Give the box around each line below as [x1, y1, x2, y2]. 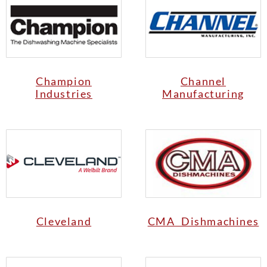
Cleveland [36, 215, 92, 228]
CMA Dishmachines [147, 215, 259, 228]
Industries [35, 87, 92, 101]
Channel [180, 74, 226, 88]
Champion [36, 74, 92, 88]
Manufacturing [162, 87, 244, 101]
